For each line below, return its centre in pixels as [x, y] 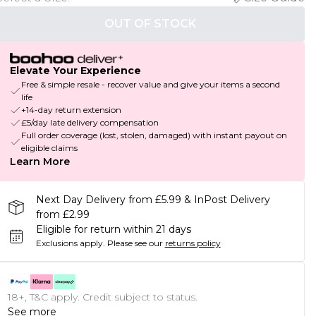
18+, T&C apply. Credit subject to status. [102, 297]
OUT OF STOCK [150, 24]
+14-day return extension [71, 110]
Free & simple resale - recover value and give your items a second [150, 85]
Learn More [39, 162]
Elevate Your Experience [75, 71]
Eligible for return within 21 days [113, 230]
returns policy [193, 243]
